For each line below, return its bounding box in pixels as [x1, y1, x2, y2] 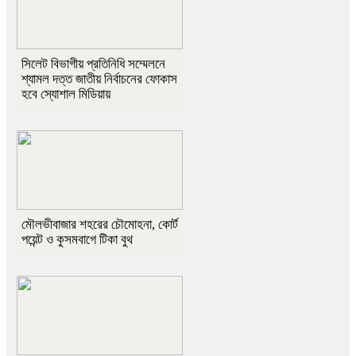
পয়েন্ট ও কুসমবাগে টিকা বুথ [21, 232, 133, 248]
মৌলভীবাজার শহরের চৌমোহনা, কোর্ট [21, 217, 178, 233]
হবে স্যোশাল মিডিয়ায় [21, 87, 110, 103]
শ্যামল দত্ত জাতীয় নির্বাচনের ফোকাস [21, 72, 177, 87]
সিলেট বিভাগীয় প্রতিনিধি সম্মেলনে [21, 56, 165, 72]
